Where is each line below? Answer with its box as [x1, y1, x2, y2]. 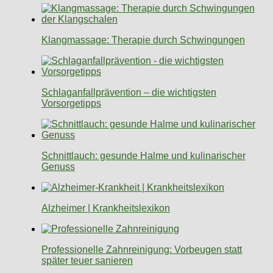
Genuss [41, 161, 75, 172]
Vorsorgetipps [41, 97, 101, 108]
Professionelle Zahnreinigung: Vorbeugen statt [41, 244, 242, 255]
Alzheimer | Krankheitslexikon [41, 202, 170, 213]
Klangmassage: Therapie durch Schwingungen [41, 34, 245, 45]
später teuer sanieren [41, 255, 133, 266]
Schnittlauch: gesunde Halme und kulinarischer [41, 150, 246, 161]
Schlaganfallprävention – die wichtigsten [41, 87, 216, 97]
